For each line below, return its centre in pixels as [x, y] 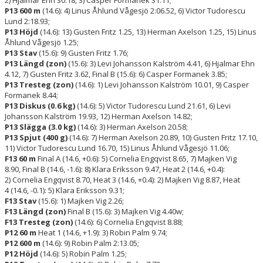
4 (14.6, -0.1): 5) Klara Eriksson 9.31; [65, 190]
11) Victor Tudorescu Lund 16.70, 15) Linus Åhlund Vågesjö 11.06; [117, 148]
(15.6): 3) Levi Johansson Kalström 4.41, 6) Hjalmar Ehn [161, 63]
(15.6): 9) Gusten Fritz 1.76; [83, 53]
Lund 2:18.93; [27, 21]
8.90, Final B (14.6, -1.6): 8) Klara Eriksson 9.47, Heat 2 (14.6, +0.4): [115, 169]
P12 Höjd [21, 253]
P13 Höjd [21, 31]
